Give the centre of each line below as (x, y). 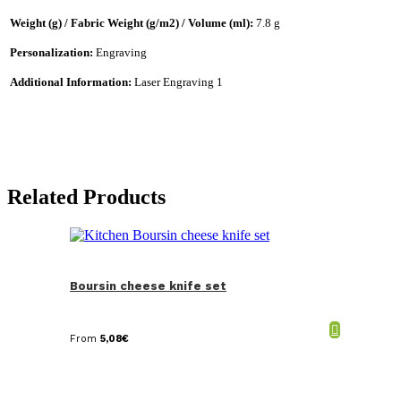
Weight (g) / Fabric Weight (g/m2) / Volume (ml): (133, 22)
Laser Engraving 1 (179, 81)
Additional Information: (72, 81)
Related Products (86, 196)
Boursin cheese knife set (148, 286)
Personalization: (53, 52)
